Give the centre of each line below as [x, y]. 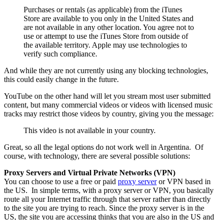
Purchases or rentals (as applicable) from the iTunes [103, 10]
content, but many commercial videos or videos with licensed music [108, 105]
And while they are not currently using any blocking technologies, [106, 71]
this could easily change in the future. [61, 80]
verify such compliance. [60, 54]
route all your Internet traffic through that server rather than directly [107, 199]
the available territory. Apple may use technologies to [105, 45]
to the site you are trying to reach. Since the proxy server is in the [104, 208]
